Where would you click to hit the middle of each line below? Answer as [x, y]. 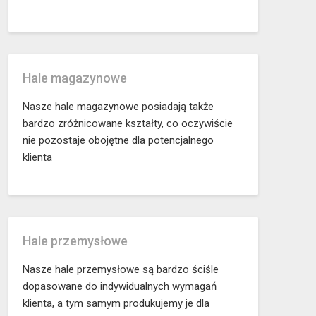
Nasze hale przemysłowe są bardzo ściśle [120, 270]
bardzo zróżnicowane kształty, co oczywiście [127, 123]
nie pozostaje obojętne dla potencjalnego [118, 140]
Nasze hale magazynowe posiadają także [118, 106]
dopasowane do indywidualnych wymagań [119, 287]
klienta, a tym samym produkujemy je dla [116, 304]
